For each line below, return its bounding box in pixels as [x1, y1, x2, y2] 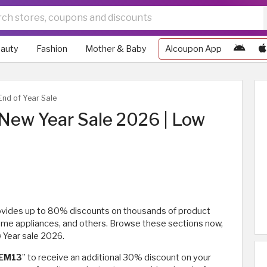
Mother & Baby [85, 44, 147, 54]
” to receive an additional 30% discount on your [22, 252, 211, 263]
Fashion [36, 44, 67, 54]
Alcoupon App [165, 44, 222, 54]
